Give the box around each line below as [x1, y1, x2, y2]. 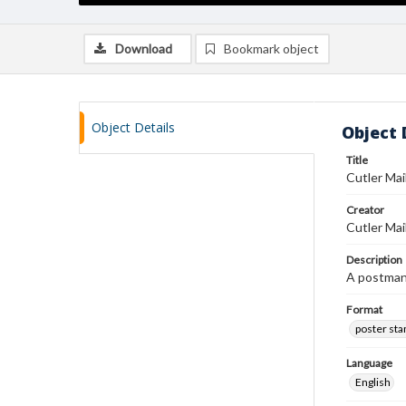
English [355, 375, 391, 389]
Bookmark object [224, 41, 319, 56]
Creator [346, 203, 384, 217]
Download [115, 41, 172, 56]
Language [346, 356, 392, 370]
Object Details [92, 119, 175, 136]
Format [346, 303, 382, 316]
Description [346, 253, 402, 266]
